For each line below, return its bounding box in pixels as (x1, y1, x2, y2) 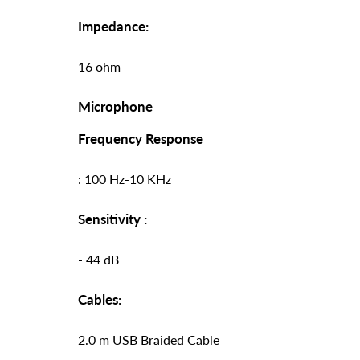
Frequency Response (78, 129, 203, 147)
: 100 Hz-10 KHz (78, 170, 171, 186)
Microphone (78, 97, 153, 115)
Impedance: (78, 17, 149, 35)
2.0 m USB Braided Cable (78, 331, 219, 347)
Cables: (78, 290, 121, 308)
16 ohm (78, 58, 121, 74)
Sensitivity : (78, 210, 147, 227)
